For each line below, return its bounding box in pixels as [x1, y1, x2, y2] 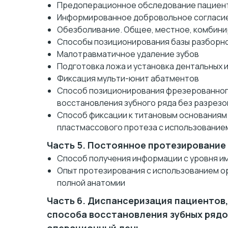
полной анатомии [57, 177, 125, 188]
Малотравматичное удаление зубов [57, 48, 199, 60]
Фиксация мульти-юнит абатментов [57, 73, 199, 84]
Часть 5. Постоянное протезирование [47, 139, 226, 151]
